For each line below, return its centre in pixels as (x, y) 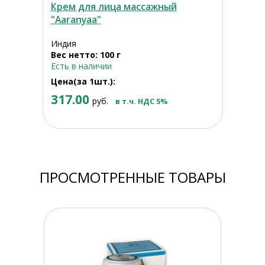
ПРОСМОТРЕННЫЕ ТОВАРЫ (132, 177)
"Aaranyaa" (76, 20)
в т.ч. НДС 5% (141, 102)
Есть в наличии (81, 66)
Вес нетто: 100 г (85, 55)
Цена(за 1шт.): (83, 82)
